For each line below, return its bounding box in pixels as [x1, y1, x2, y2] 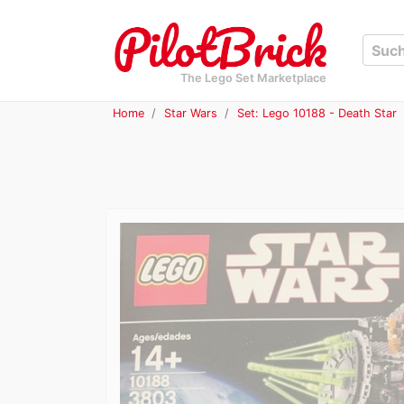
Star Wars [163, 106, 217, 120]
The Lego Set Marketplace [180, 70, 326, 85]
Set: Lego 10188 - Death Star [236, 106, 397, 120]
